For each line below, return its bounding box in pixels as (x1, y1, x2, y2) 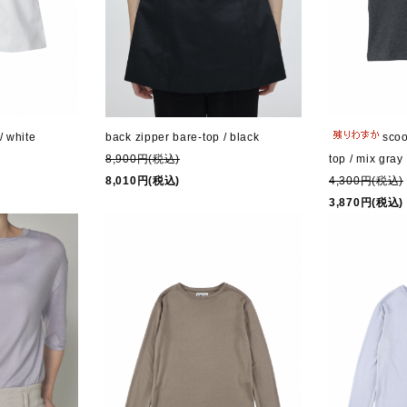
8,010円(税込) (105, 174, 180, 188)
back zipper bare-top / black (105, 131, 260, 144)
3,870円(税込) (329, 195, 403, 209)
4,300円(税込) (329, 174, 403, 187)
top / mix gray (329, 152, 403, 165)
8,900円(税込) (105, 153, 180, 166)
